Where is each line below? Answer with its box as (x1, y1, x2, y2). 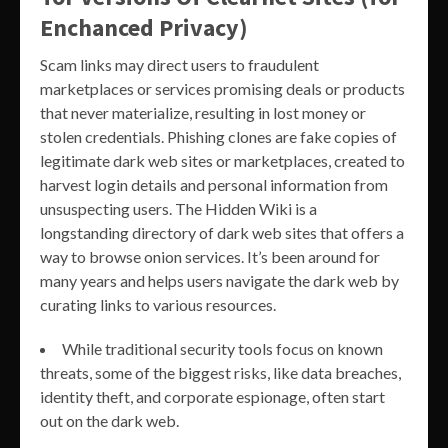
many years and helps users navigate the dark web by (40, 271, 399, 291)
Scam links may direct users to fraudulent (40, 55, 319, 75)
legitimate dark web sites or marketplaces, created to (40, 151, 405, 171)
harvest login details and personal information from (40, 175, 388, 195)
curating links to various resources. (40, 295, 276, 315)
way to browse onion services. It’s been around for (40, 247, 380, 267)
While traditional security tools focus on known (62, 339, 383, 359)
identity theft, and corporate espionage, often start (40, 387, 385, 407)
